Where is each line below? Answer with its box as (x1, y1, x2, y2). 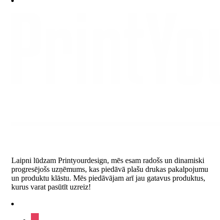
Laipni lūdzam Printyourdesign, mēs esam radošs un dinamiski (11, 156, 204, 165)
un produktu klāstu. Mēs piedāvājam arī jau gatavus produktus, (11, 173, 205, 182)
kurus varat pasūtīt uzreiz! (11, 182, 91, 191)
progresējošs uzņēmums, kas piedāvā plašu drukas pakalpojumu (11, 165, 208, 173)
